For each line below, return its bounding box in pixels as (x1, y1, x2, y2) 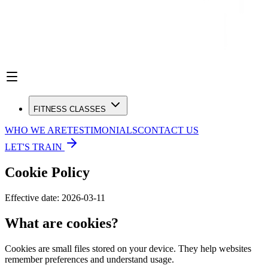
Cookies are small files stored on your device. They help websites (5, 243, 251, 254)
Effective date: (5, 192, 59, 203)
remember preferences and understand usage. (5, 254, 174, 264)
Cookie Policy (5, 164, 90, 180)
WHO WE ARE (5, 125, 67, 135)
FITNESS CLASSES (33, 105, 106, 114)
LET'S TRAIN (5, 142, 65, 152)
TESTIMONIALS (67, 125, 138, 135)
